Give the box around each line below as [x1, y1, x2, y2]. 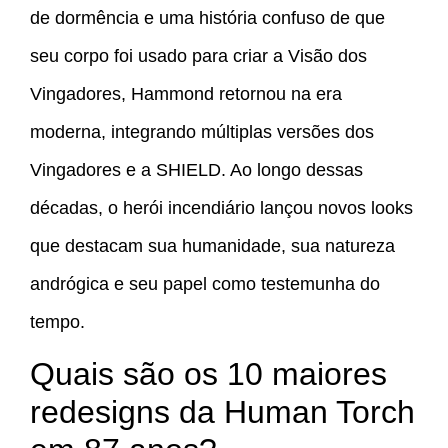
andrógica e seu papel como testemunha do [30, 273, 380, 294]
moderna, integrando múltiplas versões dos [30, 121, 374, 142]
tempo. [30, 311, 85, 332]
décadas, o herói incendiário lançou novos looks [30, 197, 413, 218]
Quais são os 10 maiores [30, 356, 387, 393]
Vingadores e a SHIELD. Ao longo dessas [30, 159, 363, 180]
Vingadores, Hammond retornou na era [30, 83, 342, 104]
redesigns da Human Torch [30, 394, 415, 431]
